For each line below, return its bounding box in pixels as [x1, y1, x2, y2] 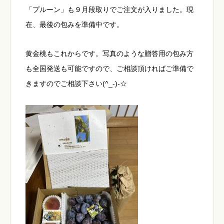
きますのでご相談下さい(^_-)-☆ [25, 79, 127, 87]
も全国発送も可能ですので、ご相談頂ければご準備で [25, 64, 193, 72]
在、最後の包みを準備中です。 [25, 20, 123, 28]
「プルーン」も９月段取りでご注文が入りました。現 [25, 5, 193, 13]
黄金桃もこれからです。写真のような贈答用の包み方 [25, 49, 193, 57]
